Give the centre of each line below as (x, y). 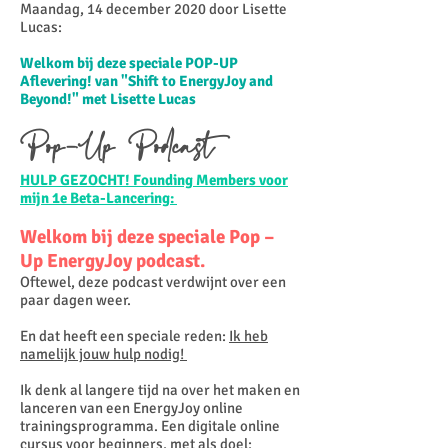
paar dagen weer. (75, 300)
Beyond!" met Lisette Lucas (109, 99)
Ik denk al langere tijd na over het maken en (160, 390)
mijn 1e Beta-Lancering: (98, 198)
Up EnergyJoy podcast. (112, 261)
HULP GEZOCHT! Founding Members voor (154, 180)
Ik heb (248, 336)
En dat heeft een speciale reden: (124, 336)
